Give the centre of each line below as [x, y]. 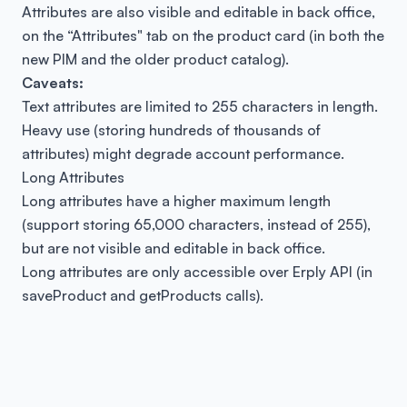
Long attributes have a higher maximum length [176, 201]
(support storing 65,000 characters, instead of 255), [196, 224]
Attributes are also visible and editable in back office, [199, 12]
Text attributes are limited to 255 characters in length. [200, 106]
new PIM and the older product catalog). [155, 59]
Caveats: [53, 83]
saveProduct [64, 295]
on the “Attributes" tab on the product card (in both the [203, 35]
